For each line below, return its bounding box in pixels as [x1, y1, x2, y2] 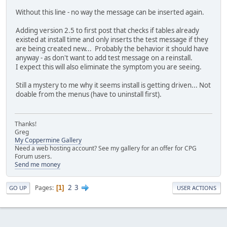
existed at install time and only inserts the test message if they [16, 34, 208, 44]
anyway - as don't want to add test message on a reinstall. [16, 53, 193, 62]
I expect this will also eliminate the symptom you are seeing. [16, 62, 202, 71]
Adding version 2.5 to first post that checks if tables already [16, 25, 199, 35]
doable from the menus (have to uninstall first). [16, 89, 162, 99]
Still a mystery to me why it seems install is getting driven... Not [16, 80, 211, 90]
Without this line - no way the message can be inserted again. [16, 7, 204, 17]
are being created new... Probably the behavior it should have [16, 44, 209, 53]
